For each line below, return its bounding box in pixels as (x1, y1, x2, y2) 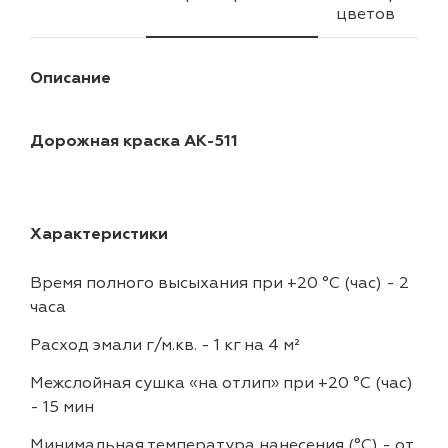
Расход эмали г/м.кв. (30, 335, 197, 355)
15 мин (43, 397, 94, 417)
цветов (336, 4, 395, 24)
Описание (30, 68, 111, 88)
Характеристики (30, 224, 168, 244)
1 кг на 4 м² (214, 335, 300, 355)
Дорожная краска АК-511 (30, 131, 238, 151)
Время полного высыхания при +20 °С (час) (30, 273, 382, 293)
